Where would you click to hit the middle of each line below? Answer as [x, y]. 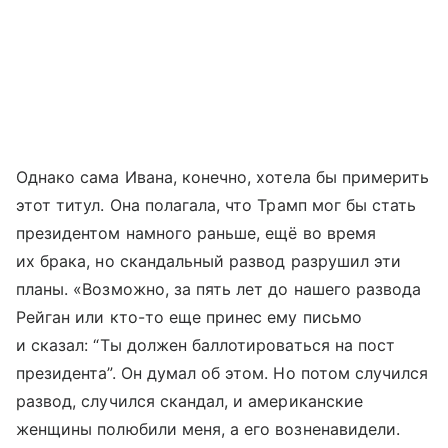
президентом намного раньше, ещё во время [196, 233]
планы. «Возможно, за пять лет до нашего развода [219, 289]
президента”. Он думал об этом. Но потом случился [222, 373]
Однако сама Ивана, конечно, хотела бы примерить [223, 177]
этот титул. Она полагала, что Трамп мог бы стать [216, 205]
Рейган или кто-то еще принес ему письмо [189, 317]
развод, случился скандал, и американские [189, 401]
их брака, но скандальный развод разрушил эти [209, 261]
